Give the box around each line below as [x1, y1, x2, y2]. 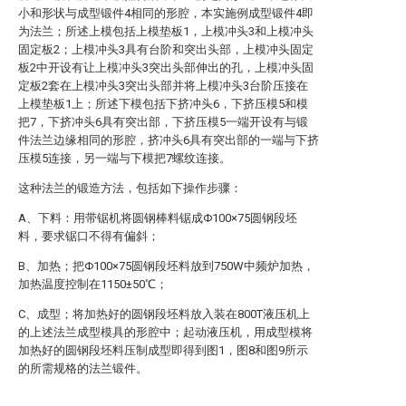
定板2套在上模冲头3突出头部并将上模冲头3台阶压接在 [18, 79, 308, 92]
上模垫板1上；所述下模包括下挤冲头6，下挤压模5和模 [18, 97, 308, 111]
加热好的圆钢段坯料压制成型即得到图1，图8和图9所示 [18, 343, 308, 357]
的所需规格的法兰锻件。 [18, 362, 150, 375]
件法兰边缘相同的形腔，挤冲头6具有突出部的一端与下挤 [18, 133, 319, 147]
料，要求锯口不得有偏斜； [18, 229, 159, 243]
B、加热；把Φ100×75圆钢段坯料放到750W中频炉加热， [18, 259, 314, 273]
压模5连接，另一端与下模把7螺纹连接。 [18, 151, 231, 165]
